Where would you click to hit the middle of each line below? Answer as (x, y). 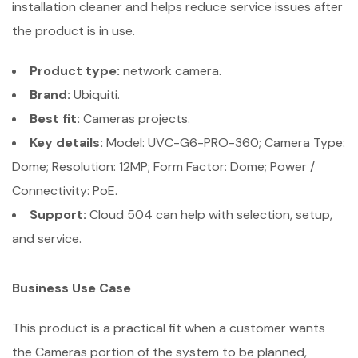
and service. (47, 239)
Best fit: (55, 119)
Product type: (75, 71)
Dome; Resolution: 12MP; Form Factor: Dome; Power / (163, 167)
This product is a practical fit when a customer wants (169, 328)
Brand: (50, 95)
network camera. (171, 71)
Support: (58, 215)
